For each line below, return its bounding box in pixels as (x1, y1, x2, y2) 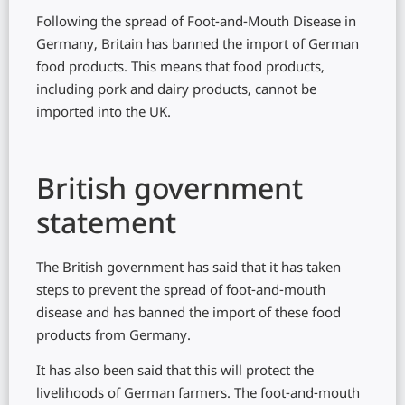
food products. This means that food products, (36, 60, 325, 77)
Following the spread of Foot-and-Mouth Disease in (36, 14, 356, 32)
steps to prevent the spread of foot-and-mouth (36, 283, 325, 300)
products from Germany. (36, 328, 191, 345)
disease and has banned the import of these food (36, 306, 341, 323)
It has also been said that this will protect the (36, 363, 314, 381)
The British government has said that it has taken (36, 260, 341, 278)
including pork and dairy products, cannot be (36, 82, 316, 99)
